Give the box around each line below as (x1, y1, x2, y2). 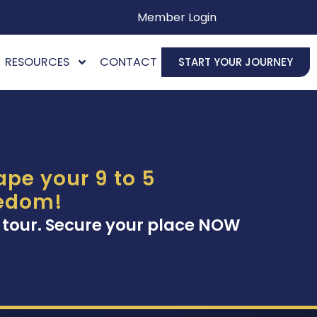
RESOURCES (4, 54, 69, 71)
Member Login (137, 9, 217, 25)
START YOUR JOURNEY (178, 54, 293, 69)
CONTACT (100, 54, 157, 71)
